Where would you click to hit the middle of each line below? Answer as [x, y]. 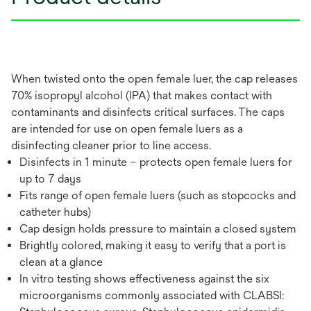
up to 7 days [50, 178]
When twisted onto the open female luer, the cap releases [154, 78]
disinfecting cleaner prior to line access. [111, 145]
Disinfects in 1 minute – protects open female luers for [156, 162]
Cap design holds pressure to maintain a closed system [158, 228]
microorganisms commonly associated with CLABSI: [152, 295]
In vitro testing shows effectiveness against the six [144, 278]
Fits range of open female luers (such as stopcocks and [158, 195]
